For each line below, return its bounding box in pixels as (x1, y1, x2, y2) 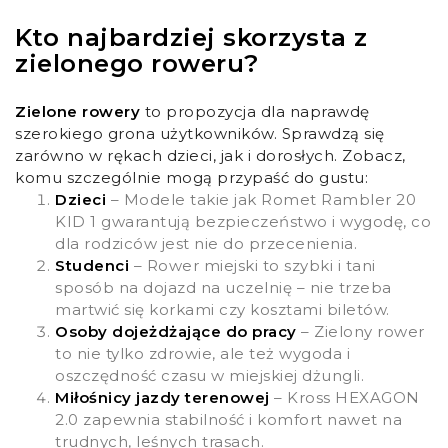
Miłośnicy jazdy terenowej (55, 388, 270, 408)
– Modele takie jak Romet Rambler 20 (106, 190, 416, 210)
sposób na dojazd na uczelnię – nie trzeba (55, 278, 392, 298)
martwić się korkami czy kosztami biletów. (55, 300, 390, 320)
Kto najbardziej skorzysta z (15, 23, 368, 53)
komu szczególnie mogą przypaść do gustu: (15, 168, 368, 188)
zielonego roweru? (15, 49, 259, 79)
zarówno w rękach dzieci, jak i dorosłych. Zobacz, (15, 146, 406, 166)
